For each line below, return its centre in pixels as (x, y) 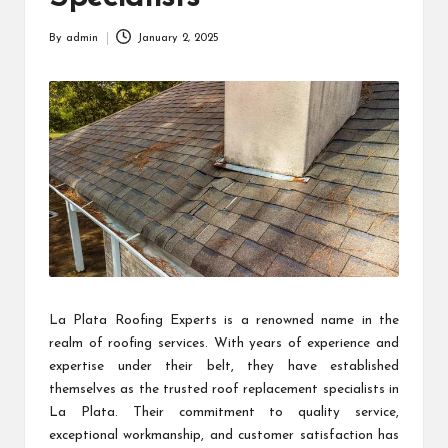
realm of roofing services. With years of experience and (224, 344)
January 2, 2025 (177, 38)
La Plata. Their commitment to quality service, (224, 413)
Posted (65, 47)
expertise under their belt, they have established (224, 367)
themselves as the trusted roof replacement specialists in (224, 390)
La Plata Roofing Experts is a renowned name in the (224, 321)
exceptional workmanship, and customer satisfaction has (224, 436)
